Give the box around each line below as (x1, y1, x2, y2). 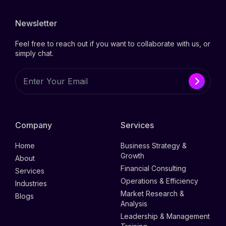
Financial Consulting (121, 164, 186, 173)
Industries (15, 179, 47, 188)
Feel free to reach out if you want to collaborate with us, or (15, 39, 210, 48)
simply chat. (15, 49, 53, 58)
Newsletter (15, 18, 57, 29)
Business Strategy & (121, 141, 187, 150)
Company (15, 120, 52, 131)
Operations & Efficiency (121, 177, 198, 186)
